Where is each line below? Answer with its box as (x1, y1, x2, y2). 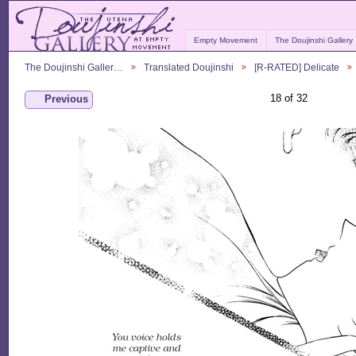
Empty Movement (194, 36, 258, 45)
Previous (44, 93, 88, 106)
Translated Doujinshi (144, 61, 234, 72)
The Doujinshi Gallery (275, 36, 354, 45)
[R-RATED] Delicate (254, 61, 339, 72)
